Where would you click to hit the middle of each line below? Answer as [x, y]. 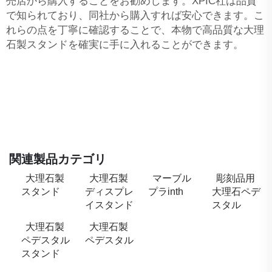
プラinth [166, 191]
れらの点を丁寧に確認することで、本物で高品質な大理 [135, 30]
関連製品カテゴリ [58, 159]
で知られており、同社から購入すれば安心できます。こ [135, 15]
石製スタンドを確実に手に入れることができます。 [125, 44]
